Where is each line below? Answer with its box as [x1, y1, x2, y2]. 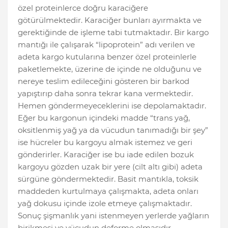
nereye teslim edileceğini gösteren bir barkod [18, 76, 189, 87]
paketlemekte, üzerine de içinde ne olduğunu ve [18, 64, 202, 74]
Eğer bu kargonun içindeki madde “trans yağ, [18, 113, 190, 123]
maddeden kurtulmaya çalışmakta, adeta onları [18, 186, 198, 196]
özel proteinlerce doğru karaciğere [18, 3, 148, 13]
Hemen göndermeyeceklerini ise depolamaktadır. [18, 101, 206, 111]
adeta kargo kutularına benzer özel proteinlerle [18, 52, 196, 62]
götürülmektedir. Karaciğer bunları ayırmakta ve [18, 15, 202, 25]
